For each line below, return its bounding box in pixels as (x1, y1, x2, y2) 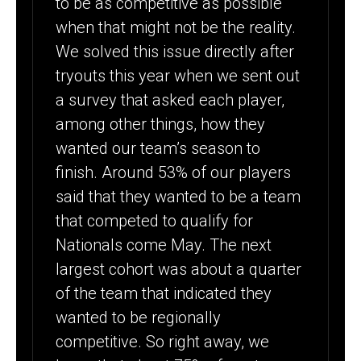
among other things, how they (56, 114, 266, 134)
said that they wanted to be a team (56, 186, 301, 206)
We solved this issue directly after (56, 41, 295, 61)
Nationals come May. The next (56, 234, 272, 255)
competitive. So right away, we (56, 331, 270, 351)
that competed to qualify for (56, 210, 254, 230)
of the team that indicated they (56, 283, 272, 303)
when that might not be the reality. (56, 17, 297, 37)
